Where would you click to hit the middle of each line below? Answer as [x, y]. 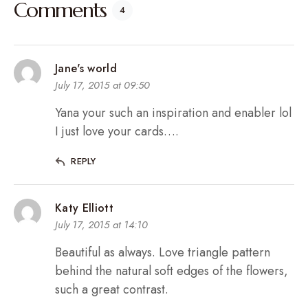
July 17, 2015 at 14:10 [101, 225]
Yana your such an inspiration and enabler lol [173, 113]
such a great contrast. [112, 290]
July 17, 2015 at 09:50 [102, 86]
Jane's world [86, 69]
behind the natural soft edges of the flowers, [172, 271]
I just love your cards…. [117, 132]
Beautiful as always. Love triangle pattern [163, 253]
